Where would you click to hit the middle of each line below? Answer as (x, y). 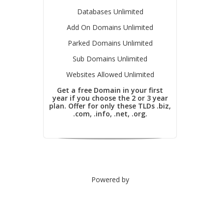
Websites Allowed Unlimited (110, 74)
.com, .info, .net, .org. (110, 114)
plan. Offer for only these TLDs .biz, (110, 106)
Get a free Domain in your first (110, 90)
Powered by (110, 179)
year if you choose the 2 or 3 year (110, 98)
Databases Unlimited (110, 12)
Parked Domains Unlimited (110, 43)
